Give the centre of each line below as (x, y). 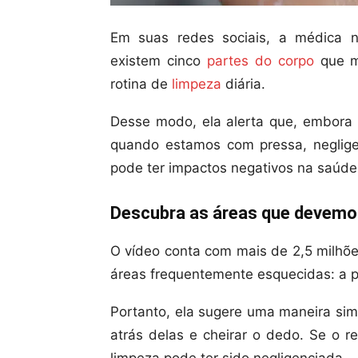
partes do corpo (260, 61)
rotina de (141, 84)
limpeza (197, 84)
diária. (243, 84)
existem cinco (159, 61)
